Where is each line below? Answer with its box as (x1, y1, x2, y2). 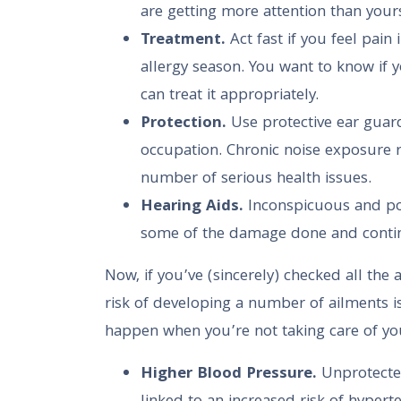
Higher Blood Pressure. (141, 362, 317, 388)
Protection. (141, 111, 226, 137)
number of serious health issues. (141, 166, 371, 192)
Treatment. (141, 28, 226, 54)
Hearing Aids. (141, 194, 248, 220)
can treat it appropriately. (141, 83, 319, 109)
